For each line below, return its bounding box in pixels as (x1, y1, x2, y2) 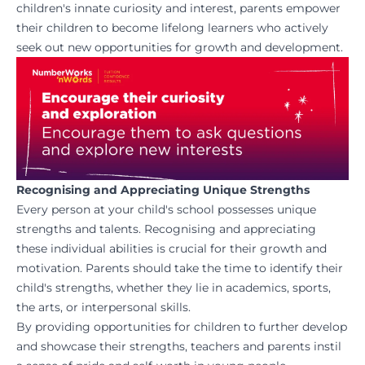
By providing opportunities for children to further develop (16, 319, 347, 335)
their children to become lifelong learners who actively (16, 20, 328, 36)
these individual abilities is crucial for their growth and (16, 241, 327, 257)
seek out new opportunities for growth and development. (16, 40, 343, 55)
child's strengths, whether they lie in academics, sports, (16, 280, 331, 296)
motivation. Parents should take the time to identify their (16, 261, 343, 276)
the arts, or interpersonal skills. (16, 300, 191, 315)
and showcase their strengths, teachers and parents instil (16, 339, 341, 354)
